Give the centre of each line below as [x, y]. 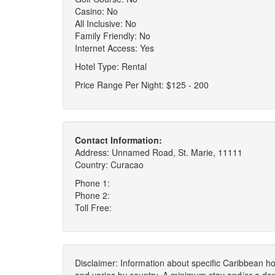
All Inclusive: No [106, 23]
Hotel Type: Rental [111, 66]
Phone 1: [92, 183]
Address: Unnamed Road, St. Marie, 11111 [159, 152]
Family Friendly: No [113, 36]
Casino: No [96, 11]
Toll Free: [93, 207]
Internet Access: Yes [114, 48]
